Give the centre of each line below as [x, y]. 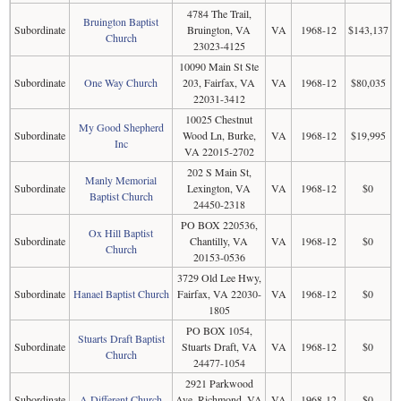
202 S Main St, [219, 172]
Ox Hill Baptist [121, 233]
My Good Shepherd [121, 127]
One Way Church [121, 82]
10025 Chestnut [219, 119]
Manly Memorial [121, 180]
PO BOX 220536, [219, 225]
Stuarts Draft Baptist [121, 338]
